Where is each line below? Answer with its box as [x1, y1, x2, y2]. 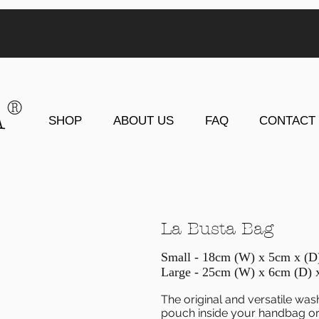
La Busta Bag [161, 219, 273, 239]
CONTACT [258, 114, 315, 127]
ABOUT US [113, 114, 174, 127]
